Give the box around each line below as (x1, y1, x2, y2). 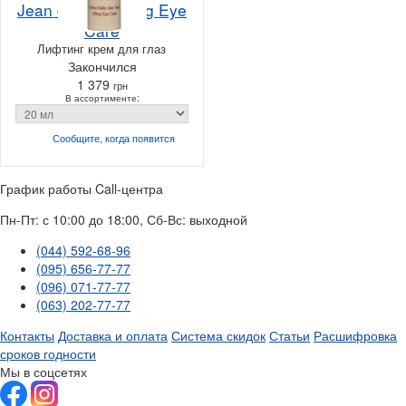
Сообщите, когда (52, 130, 132, 145)
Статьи (269, 325, 310, 344)
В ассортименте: (64, 91, 140, 104)
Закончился (67, 56, 137, 75)
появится (131, 130, 175, 145)
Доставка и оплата (58, 325, 168, 344)
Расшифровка (314, 325, 397, 344)
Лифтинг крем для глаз (37, 39, 166, 57)
